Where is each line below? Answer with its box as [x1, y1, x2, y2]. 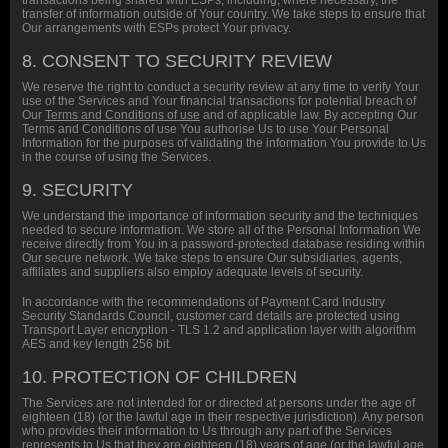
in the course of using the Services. [22, 150, 211, 164]
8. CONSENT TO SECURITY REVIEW [22, 51, 332, 71]
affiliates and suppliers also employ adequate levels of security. [22, 265, 363, 279]
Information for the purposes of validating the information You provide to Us [22, 136, 426, 150]
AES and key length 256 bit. [22, 337, 172, 351]
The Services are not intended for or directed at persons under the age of [22, 396, 415, 410]
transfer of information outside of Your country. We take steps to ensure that [22, 7, 425, 21]
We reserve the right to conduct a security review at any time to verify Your [22, 80, 419, 94]
